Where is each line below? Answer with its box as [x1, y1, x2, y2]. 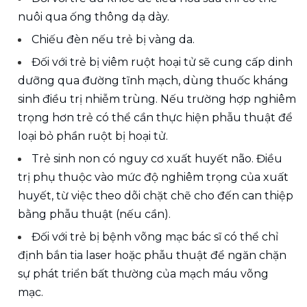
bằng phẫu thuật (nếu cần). [18, 207, 171, 221]
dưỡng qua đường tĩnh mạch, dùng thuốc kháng [18, 73, 288, 87]
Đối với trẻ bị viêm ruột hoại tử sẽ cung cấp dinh [32, 55, 293, 69]
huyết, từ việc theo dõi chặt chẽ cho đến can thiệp [18, 188, 293, 202]
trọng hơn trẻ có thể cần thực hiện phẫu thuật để [18, 110, 293, 124]
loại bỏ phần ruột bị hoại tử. [18, 129, 168, 143]
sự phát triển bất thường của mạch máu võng [18, 267, 269, 280]
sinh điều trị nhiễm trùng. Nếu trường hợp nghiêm [18, 92, 296, 106]
